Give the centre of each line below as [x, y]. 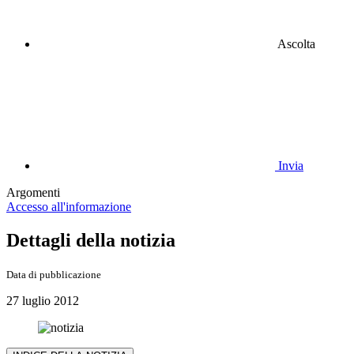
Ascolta [296, 43]
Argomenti [33, 192]
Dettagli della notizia [91, 240]
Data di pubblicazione [54, 274]
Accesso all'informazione [69, 206]
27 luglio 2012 [43, 300]
